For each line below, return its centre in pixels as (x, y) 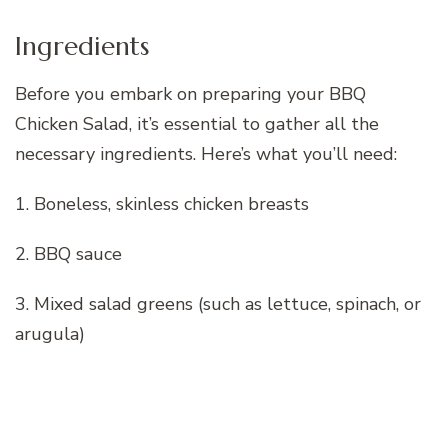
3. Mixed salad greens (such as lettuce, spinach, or (218, 303)
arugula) (50, 333)
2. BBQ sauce (68, 253)
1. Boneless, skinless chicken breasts (162, 203)
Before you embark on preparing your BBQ (190, 93)
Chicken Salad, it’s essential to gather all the (197, 123)
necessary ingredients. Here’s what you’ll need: (206, 153)
